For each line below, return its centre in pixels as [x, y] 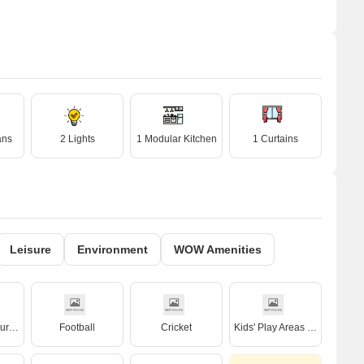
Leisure [30, 249]
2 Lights [77, 139]
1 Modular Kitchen [176, 139]
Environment [113, 249]
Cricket [176, 327]
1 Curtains [275, 139]
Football [77, 327]
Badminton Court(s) [14, 327]
